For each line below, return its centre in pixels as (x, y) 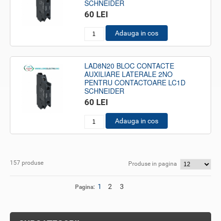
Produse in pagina (153, 164)
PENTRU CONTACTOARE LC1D (135, 82)
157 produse (26, 163)
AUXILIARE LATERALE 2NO (128, 74)
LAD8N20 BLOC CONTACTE (129, 66)
